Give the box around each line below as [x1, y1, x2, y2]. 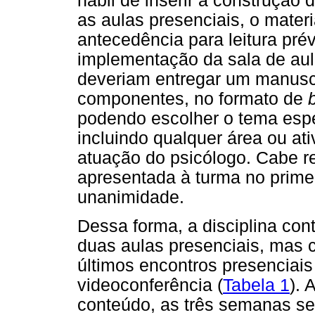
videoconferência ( [77, 275, 223, 295]
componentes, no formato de [77, 89, 308, 108]
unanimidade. [77, 187, 184, 207]
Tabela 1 [223, 275, 290, 295]
